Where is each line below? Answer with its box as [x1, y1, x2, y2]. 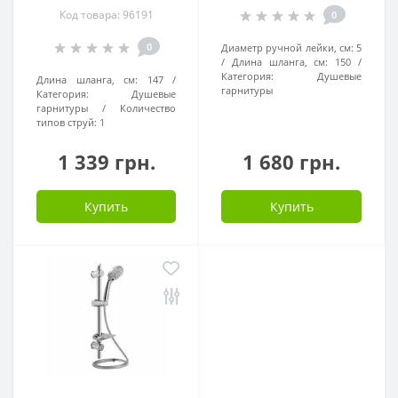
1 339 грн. [57, 147, 155, 175]
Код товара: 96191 [59, 6, 154, 22]
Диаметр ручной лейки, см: [221, 40, 354, 54]
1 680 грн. [243, 147, 340, 175]
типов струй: [36, 115, 97, 129]
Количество [120, 100, 176, 115]
